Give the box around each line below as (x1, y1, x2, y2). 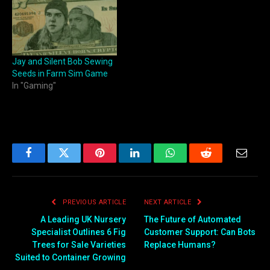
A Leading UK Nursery (40, 214, 126, 224)
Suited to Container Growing (15, 252, 126, 262)
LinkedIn (134, 156, 174, 168)
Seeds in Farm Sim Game (12, 69, 108, 79)
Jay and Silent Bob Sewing (12, 57, 113, 67)
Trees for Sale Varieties (33, 239, 126, 250)
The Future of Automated (144, 214, 241, 224)
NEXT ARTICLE (144, 198, 193, 206)
